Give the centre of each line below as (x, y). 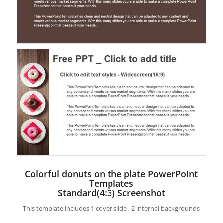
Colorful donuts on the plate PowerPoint (111, 174)
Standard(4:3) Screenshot (111, 193)
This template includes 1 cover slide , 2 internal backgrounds (111, 208)
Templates (111, 183)
